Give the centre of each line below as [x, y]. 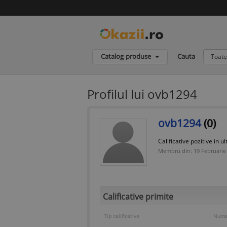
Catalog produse [126, 56]
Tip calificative [122, 216]
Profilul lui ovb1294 [142, 94]
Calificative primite [138, 196]
